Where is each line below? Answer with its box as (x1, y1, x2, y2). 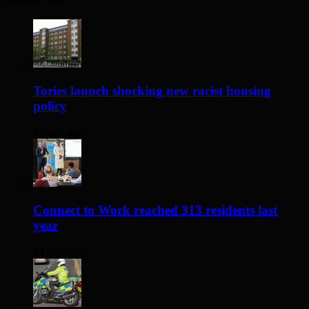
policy (33, 98, 67, 113)
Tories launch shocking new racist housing (33, 83, 271, 98)
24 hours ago (33, 246, 90, 258)
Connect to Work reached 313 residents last (33, 203, 277, 218)
